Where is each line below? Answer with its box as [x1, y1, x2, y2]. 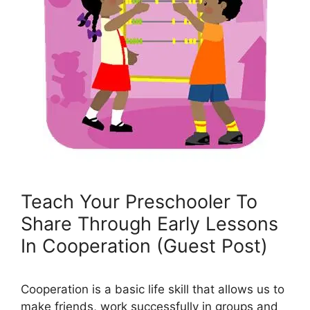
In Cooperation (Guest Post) [21, 234, 268, 257]
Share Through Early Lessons [21, 212, 278, 235]
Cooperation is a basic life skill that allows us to [21, 282, 284, 296]
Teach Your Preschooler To [21, 190, 257, 213]
